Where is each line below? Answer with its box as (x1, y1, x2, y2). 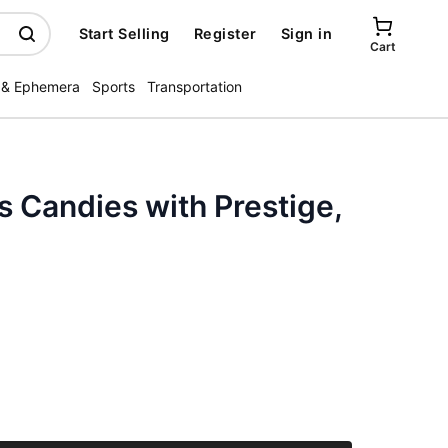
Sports (92, 78, 135, 95)
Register (193, 25, 257, 42)
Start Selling (78, 25, 170, 42)
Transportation (147, 78, 242, 95)
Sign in (280, 25, 332, 42)
